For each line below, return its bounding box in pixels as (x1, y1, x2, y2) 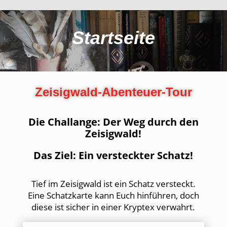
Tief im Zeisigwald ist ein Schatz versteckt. (31, 178, 196, 190)
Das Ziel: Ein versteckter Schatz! (33, 148, 194, 162)
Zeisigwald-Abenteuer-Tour (34, 85, 192, 99)
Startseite (71, 27, 155, 48)
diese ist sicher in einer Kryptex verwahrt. (31, 201, 196, 213)
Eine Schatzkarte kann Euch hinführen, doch (27, 190, 199, 201)
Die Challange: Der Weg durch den (28, 115, 199, 129)
